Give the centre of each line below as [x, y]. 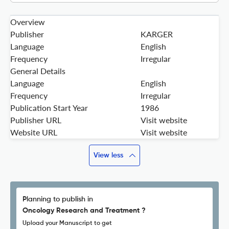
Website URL [34, 132]
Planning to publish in [58, 200]
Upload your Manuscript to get [67, 224]
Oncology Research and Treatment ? [84, 211]
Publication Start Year [49, 108]
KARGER [157, 34]
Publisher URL [36, 120]
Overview [28, 22]
